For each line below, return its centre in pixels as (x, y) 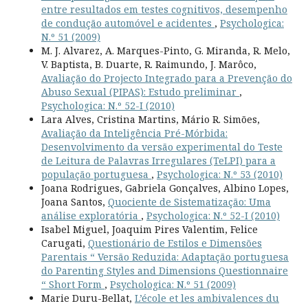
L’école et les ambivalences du (207, 298)
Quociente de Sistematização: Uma (189, 201)
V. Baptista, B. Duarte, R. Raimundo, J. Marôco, (148, 64)
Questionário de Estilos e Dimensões (175, 243)
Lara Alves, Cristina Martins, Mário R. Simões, (150, 119)
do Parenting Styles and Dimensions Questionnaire (164, 270)
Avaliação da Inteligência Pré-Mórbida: (134, 133)
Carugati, (64, 243)
